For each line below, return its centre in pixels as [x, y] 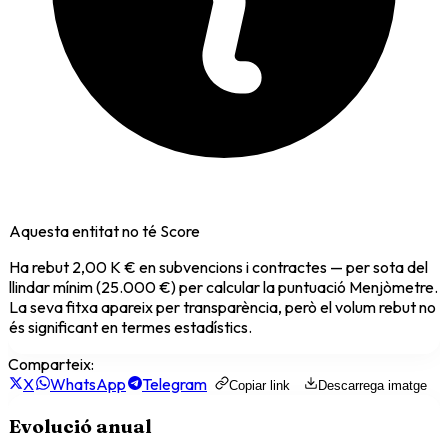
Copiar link [259, 385]
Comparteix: [51, 363]
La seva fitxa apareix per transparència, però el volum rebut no [222, 306]
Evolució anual [80, 426]
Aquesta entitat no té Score [104, 230]
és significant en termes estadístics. [130, 326]
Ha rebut [40, 266]
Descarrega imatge [372, 385]
